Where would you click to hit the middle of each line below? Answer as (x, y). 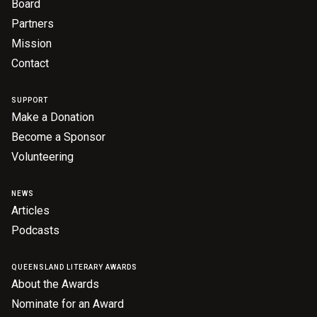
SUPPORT (30, 100)
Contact (30, 63)
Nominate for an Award (68, 304)
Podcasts (35, 230)
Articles (30, 211)
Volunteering (42, 157)
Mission (31, 44)
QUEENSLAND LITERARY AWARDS (74, 267)
